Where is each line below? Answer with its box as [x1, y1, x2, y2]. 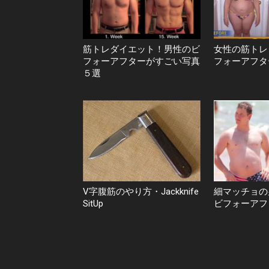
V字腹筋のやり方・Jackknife [83, 186, 199, 197]
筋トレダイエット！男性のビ [83, 44, 200, 55]
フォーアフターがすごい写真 [83, 56, 200, 67]
